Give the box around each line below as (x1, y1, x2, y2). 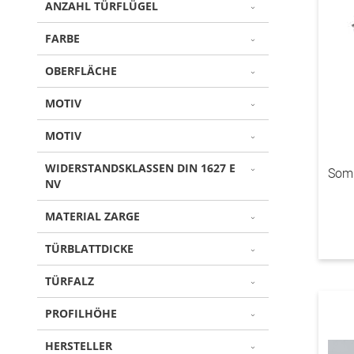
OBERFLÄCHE (45, 63, 117, 78)
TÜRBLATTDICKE (45, 241, 134, 256)
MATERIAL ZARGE (45, 209, 140, 224)
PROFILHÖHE (45, 306, 117, 321)
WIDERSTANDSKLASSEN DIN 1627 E (45, 160, 235, 175)
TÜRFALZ (45, 273, 94, 288)
